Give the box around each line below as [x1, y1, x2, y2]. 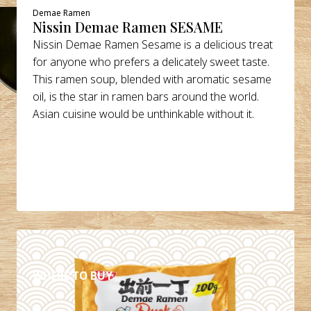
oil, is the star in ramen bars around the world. [33, 88, 260, 104]
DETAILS [50, 235, 95, 251]
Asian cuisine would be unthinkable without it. [33, 106, 255, 121]
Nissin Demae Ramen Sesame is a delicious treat [33, 36, 274, 52]
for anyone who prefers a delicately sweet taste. [33, 53, 270, 69]
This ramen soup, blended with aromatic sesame [33, 71, 272, 87]
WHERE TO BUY [33, 267, 113, 283]
